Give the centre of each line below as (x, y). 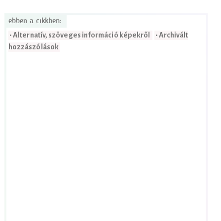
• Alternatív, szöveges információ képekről (80, 35)
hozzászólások (34, 47)
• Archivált (171, 35)
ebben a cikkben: (35, 21)
